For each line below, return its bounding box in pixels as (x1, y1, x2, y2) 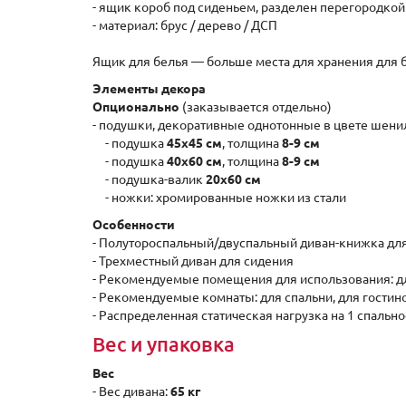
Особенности (92, 217, 175, 232)
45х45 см (167, 136, 222, 150)
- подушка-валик (92, 172, 206, 187)
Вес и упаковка (92, 333, 235, 355)
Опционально (92, 100, 179, 114)
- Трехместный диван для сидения (92, 254, 294, 268)
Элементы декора (92, 82, 206, 96)
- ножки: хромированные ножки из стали (92, 190, 346, 205)
